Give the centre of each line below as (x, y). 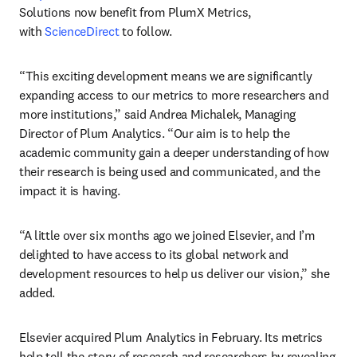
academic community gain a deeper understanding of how (175, 152)
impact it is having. (70, 190)
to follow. (145, 31)
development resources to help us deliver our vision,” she (175, 273)
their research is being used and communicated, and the (170, 171)
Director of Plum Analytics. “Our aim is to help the (155, 133)
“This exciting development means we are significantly (166, 76)
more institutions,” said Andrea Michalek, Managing (157, 114)
